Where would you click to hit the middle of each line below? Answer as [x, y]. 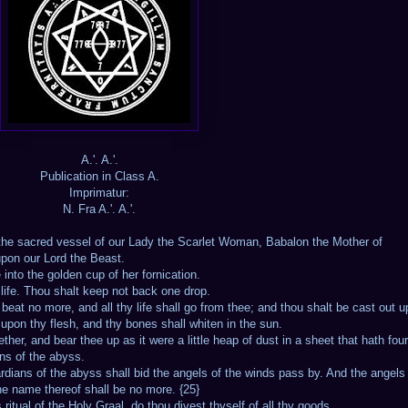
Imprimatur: [99, 192]
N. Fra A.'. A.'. [99, 209]
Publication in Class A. [99, 176]
